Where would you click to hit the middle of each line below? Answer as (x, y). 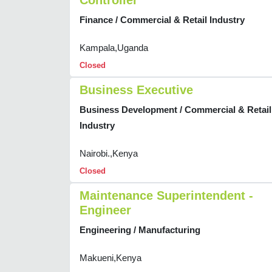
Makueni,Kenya (110, 258)
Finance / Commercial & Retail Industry (162, 20)
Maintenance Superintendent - (166, 196)
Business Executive (136, 90)
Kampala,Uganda (114, 48)
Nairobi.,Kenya (109, 154)
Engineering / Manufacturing (140, 230)
